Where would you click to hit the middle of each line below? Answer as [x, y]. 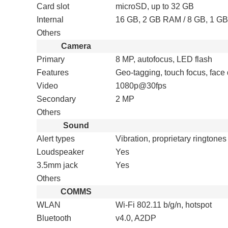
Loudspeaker [60, 152]
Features [53, 73]
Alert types [56, 139]
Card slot [53, 6]
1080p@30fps [141, 86]
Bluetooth [54, 218]
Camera [76, 46]
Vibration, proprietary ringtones [171, 139]
